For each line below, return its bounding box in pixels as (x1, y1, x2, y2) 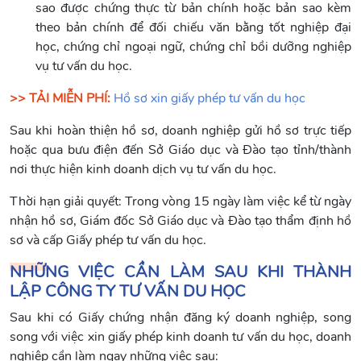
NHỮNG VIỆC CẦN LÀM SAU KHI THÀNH (10, 260, 351, 283)
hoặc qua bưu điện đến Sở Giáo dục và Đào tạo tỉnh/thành (10, 140, 351, 159)
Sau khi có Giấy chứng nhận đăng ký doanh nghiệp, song (10, 308, 351, 326)
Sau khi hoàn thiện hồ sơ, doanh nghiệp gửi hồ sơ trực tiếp (10, 121, 351, 139)
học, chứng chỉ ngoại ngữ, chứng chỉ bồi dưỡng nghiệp (35, 37, 351, 56)
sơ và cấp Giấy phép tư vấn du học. (10, 230, 206, 249)
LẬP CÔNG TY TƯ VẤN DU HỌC (10, 280, 246, 302)
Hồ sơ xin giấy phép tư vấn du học (114, 89, 305, 107)
